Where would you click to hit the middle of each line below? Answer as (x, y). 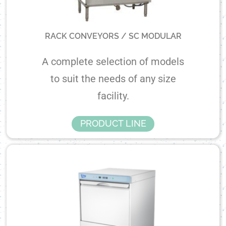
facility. (113, 96)
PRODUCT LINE (113, 124)
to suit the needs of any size (113, 79)
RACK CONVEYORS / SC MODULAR (113, 36)
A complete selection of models (113, 62)
